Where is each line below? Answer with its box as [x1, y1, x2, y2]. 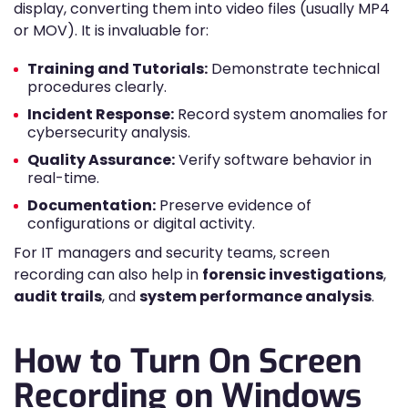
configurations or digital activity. [27, 213, 255, 234]
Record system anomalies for [174, 104, 388, 125]
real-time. [27, 168, 99, 189]
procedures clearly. [27, 76, 167, 97]
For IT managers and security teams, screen [14, 242, 330, 263]
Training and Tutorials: [27, 58, 208, 79]
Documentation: [27, 195, 156, 216]
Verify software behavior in [175, 149, 372, 170]
